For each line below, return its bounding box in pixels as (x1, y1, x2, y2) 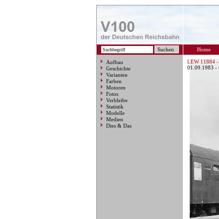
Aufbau (106, 59, 123, 65)
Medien (106, 116, 123, 122)
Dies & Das (106, 123, 131, 129)
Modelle (106, 110, 125, 116)
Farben (106, 78, 122, 84)
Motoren (106, 85, 126, 90)
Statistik (106, 104, 124, 109)
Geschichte (106, 66, 131, 71)
